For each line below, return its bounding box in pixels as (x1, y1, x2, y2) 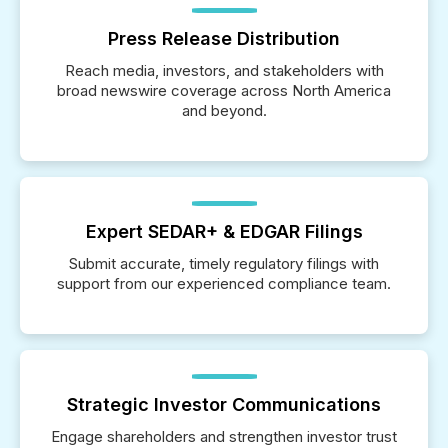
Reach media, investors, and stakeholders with (64, 61, 384, 80)
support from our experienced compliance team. (57, 274, 391, 293)
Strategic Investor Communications (67, 394, 381, 415)
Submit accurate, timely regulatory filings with (69, 254, 379, 273)
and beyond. (181, 101, 267, 120)
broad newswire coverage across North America (57, 81, 391, 100)
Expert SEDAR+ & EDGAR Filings (85, 221, 363, 242)
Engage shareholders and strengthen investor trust (51, 427, 397, 446)
